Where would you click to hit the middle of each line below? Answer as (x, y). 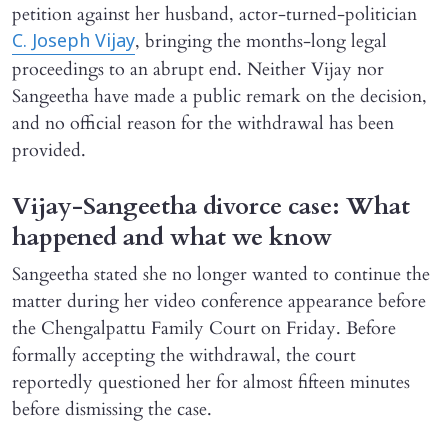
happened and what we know (172, 237)
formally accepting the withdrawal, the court (184, 355)
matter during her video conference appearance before (219, 301)
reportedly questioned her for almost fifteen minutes (211, 382)
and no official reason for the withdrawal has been (203, 123)
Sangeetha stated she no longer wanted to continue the (221, 274)
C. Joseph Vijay (73, 42)
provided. (49, 150)
